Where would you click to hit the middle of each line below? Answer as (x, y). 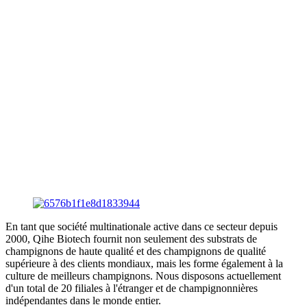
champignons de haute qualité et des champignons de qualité (136, 251)
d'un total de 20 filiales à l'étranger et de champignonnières (132, 288)
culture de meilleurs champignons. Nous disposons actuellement (143, 275)
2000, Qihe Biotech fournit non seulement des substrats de (131, 238)
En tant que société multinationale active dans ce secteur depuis (142, 226)
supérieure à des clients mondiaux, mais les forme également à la (144, 263)
